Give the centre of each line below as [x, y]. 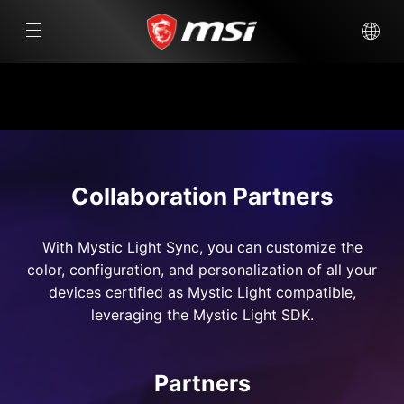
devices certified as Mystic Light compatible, [202, 292]
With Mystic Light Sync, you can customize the [202, 247]
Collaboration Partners [202, 196]
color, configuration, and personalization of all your [202, 270]
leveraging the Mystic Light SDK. [202, 315]
